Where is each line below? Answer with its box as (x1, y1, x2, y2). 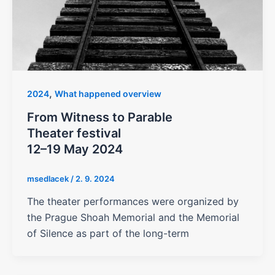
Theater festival (26, 125, 121, 141)
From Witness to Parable (26, 109, 172, 125)
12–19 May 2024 (26, 141, 123, 157)
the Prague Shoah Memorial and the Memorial (26, 211, 239, 224)
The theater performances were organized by (26, 195, 239, 208)
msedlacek (26, 173, 71, 184)
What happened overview (54, 88, 161, 99)
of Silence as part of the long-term (26, 227, 189, 240)
